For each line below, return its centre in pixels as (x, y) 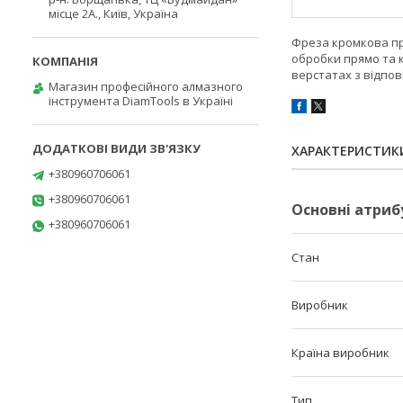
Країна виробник (340, 353)
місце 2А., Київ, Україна (113, 13)
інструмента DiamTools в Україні (141, 101)
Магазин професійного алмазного (146, 86)
